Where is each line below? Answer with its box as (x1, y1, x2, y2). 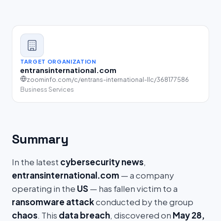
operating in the (12, 183, 77, 194)
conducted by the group (94, 196, 193, 207)
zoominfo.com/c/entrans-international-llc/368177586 (27, 75, 189, 83)
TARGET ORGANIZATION (20, 58, 96, 65)
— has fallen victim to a (88, 183, 178, 194)
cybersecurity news (60, 156, 144, 167)
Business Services (20, 85, 74, 93)
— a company (119, 170, 174, 181)
